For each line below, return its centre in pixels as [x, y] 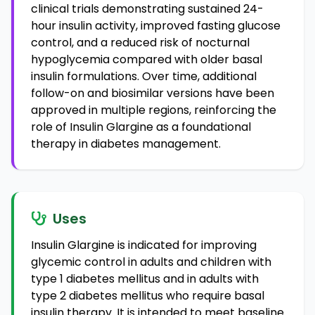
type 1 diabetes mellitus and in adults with [145, 279]
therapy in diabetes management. [126, 144]
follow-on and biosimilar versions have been [153, 93]
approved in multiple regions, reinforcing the [154, 110]
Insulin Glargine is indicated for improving [144, 245]
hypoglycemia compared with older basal [147, 59]
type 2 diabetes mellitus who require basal [148, 296]
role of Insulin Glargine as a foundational [141, 127]
